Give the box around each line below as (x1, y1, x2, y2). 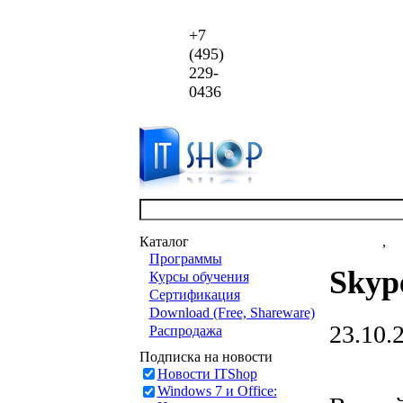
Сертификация (148, 287, 240, 302)
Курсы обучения (148, 269, 249, 284)
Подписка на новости (139, 349, 273, 364)
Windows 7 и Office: (157, 383, 277, 399)
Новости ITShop (157, 366, 257, 381)
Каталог (139, 234, 189, 249)
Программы (148, 251, 222, 266)
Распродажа (148, 323, 222, 338)
